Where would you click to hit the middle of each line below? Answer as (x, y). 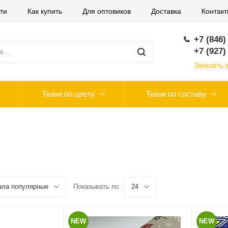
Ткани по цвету (68, 94)
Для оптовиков (107, 11)
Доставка (166, 11)
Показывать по (96, 187)
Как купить (45, 11)
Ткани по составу (176, 94)
